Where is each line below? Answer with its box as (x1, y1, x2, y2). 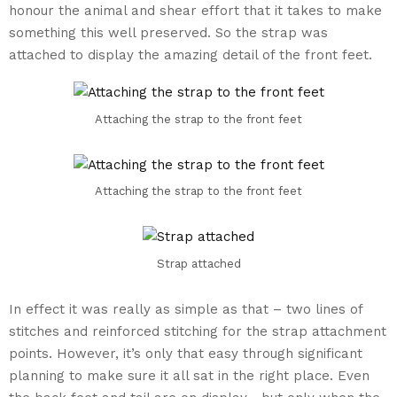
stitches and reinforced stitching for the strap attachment (9, 323, 386, 339)
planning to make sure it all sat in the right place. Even (9, 367, 370, 384)
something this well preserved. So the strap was (9, 25, 328, 41)
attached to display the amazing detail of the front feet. (9, 47, 372, 63)
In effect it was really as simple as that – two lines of (9, 300, 362, 317)
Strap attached (156, 256, 241, 270)
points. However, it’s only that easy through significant (9, 345, 362, 362)
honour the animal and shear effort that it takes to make (9, 3, 382, 19)
